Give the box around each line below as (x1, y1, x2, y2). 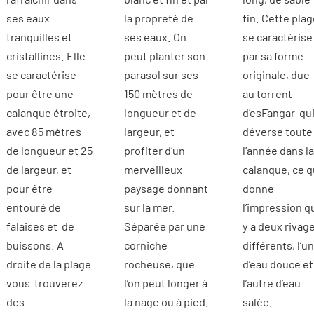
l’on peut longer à (124, 275, 208, 289)
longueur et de (124, 105, 197, 119)
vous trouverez (6, 275, 83, 289)
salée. (242, 294, 273, 308)
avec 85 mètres (6, 124, 81, 138)
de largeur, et (6, 162, 71, 176)
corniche (124, 238, 168, 252)
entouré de (6, 200, 61, 214)
